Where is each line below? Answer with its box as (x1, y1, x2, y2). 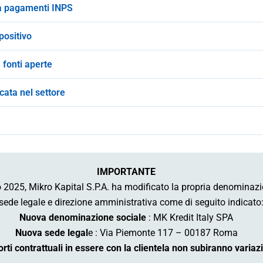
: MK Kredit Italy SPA (146, 212, 234, 224)
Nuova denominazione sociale (19, 212, 147, 224)
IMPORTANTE (97, 166, 156, 178)
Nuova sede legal (15, 227, 88, 239)
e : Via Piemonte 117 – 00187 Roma (87, 227, 238, 239)
